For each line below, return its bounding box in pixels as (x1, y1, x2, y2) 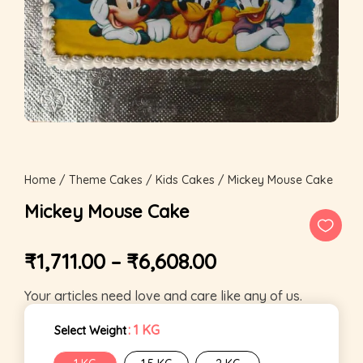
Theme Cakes (69, 173, 143, 187)
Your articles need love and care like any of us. (24, 288, 302, 305)
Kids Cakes (156, 173, 215, 187)
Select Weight (54, 323, 126, 339)
